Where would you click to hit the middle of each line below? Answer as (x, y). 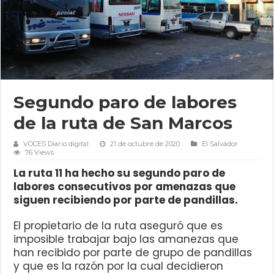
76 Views (40, 152)
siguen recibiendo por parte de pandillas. (126, 200)
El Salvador (220, 143)
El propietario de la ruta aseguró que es (118, 225)
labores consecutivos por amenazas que (125, 186)
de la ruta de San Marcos (123, 123)
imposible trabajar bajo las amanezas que (126, 239)
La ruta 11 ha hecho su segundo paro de (120, 173)
